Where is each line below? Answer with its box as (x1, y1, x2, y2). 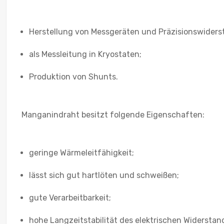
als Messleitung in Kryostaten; (29, 49, 141, 59)
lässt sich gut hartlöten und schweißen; (29, 170, 179, 180)
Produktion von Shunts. (29, 71, 118, 81)
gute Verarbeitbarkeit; (29, 192, 111, 202)
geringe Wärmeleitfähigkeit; (29, 147, 134, 157)
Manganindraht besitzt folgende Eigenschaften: (21, 109, 204, 119)
